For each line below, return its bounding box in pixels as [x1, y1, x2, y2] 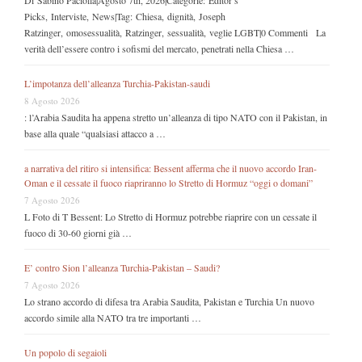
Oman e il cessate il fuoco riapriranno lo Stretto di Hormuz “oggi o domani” [24, 175, 313, 189]
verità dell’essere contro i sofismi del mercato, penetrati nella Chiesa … [24, 41, 294, 55]
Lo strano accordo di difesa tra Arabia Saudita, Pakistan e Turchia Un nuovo [24, 294, 314, 308]
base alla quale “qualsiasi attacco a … [24, 126, 166, 140]
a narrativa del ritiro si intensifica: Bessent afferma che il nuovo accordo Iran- [24, 161, 317, 175]
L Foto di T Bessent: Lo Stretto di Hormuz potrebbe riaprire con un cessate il [24, 209, 317, 223]
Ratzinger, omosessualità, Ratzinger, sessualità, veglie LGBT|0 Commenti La [24, 25, 326, 39]
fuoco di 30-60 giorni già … [24, 225, 132, 239]
